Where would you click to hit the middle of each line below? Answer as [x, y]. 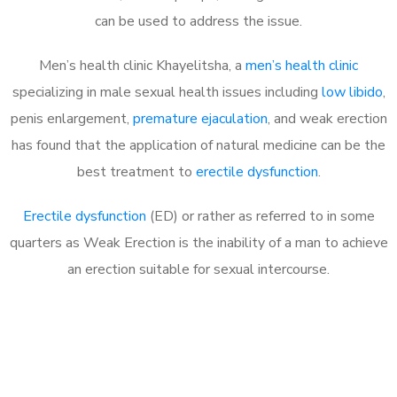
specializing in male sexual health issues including [167, 92]
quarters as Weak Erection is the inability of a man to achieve [198, 242]
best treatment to [136, 171]
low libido [352, 92]
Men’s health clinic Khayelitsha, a [142, 65]
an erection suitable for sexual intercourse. [198, 269]
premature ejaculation [200, 118]
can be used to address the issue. [198, 21]
